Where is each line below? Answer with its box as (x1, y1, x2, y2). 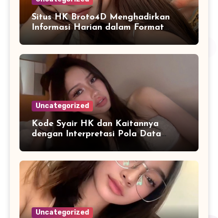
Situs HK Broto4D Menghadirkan (32, 13, 170, 22)
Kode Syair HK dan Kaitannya (32, 119, 159, 129)
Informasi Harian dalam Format (32, 23, 164, 33)
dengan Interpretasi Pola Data (32, 129, 161, 139)
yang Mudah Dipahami (32, 33, 127, 43)
